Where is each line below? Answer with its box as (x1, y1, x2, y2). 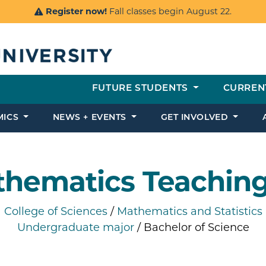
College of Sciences (4, 204, 107, 218)
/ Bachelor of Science (137, 220, 249, 234)
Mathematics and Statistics (116, 204, 262, 218)
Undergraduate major (17, 220, 137, 234)
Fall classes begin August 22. (107, 6, 232, 17)
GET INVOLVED (160, 113, 231, 123)
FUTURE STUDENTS (91, 84, 191, 94)
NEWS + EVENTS (52, 113, 129, 123)
